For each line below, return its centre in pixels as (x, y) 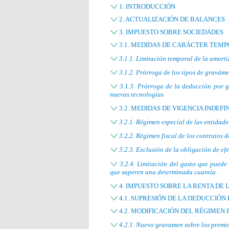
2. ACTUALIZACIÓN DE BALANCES (171, 19)
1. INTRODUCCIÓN (146, 7)
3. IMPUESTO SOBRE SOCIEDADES (170, 32)
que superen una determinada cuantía (163, 172)
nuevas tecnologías (137, 95)
